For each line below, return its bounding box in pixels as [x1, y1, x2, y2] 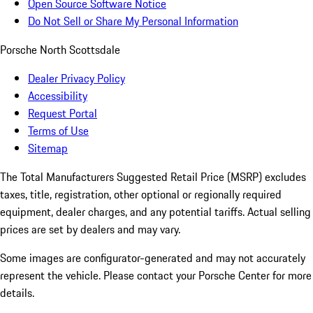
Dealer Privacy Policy [28, 70, 125, 87]
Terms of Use [28, 122, 89, 140]
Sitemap [28, 140, 68, 157]
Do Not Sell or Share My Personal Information [28, 13, 238, 30]
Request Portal [28, 105, 97, 122]
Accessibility [28, 87, 87, 105]
